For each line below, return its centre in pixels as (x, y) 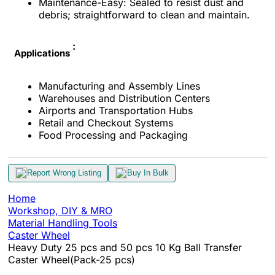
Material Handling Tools (63, 223)
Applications (42, 53)
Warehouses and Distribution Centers (124, 98)
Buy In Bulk (148, 173)
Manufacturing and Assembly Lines (119, 86)
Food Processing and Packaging (113, 135)
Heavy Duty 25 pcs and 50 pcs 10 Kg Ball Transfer (125, 247)
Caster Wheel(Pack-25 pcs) (72, 259)
